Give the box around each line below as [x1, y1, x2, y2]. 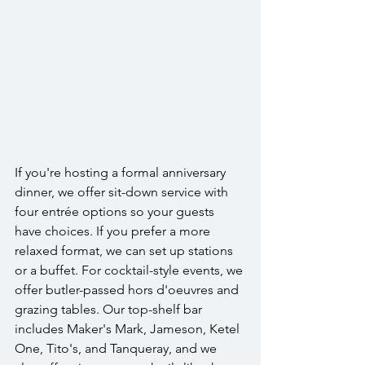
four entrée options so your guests [15, 204, 218, 220]
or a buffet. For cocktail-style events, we [15, 262, 246, 279]
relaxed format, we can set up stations [15, 243, 236, 259]
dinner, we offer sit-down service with [15, 184, 231, 200]
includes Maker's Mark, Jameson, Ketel [15, 321, 243, 337]
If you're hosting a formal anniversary [15, 165, 229, 181]
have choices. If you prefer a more [15, 223, 213, 240]
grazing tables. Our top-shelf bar [15, 301, 205, 318]
